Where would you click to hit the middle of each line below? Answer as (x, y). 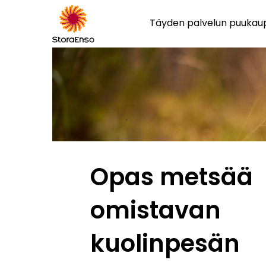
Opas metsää (172, 177)
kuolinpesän (165, 243)
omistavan (156, 210)
